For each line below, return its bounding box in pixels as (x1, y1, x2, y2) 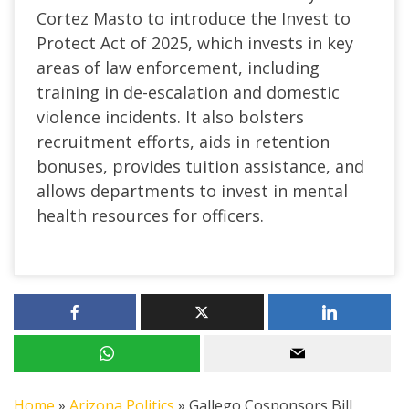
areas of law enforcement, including (37, 56, 320, 79)
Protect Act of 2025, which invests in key (37, 31, 353, 54)
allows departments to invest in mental (37, 179, 348, 202)
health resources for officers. (37, 204, 264, 226)
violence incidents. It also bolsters (37, 105, 304, 128)
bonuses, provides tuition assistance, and (37, 154, 364, 177)
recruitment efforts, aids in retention (37, 130, 330, 152)
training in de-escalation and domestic (37, 80, 340, 103)
